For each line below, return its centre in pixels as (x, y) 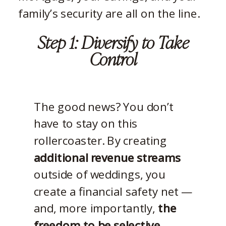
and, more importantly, (96, 208)
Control (113, 58)
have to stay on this (86, 123)
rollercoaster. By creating (100, 140)
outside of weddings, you (100, 174)
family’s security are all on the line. (109, 13)
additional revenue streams (107, 157)
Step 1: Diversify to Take (113, 41)
